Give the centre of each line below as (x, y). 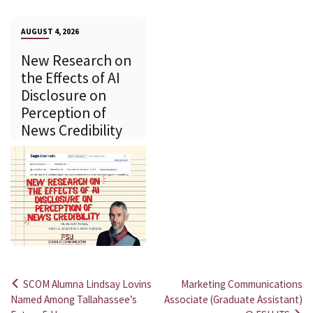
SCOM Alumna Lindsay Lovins (86, 284)
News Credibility (73, 130)
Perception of (64, 112)
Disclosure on (64, 95)
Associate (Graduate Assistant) (233, 300)
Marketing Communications (242, 284)
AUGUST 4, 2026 (50, 31)
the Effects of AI (71, 78)
